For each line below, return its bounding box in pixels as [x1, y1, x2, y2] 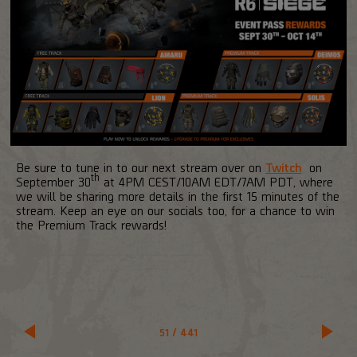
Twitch [265, 159, 301, 175]
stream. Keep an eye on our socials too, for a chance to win [16, 202, 335, 218]
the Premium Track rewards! [16, 216, 167, 232]
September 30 [16, 173, 91, 189]
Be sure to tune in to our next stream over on [16, 159, 265, 175]
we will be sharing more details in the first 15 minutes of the [16, 187, 339, 203]
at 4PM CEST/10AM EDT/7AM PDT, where [100, 173, 333, 189]
